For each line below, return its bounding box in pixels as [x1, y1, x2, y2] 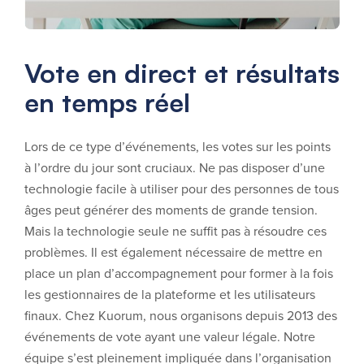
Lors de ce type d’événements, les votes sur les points [24, 136, 331, 156]
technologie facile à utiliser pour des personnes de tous [24, 179, 339, 198]
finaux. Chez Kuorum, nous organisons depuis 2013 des [24, 305, 337, 325]
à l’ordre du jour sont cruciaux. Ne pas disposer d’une [24, 158, 325, 177]
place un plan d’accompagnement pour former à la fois [24, 263, 333, 283]
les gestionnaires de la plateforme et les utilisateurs [24, 284, 315, 304]
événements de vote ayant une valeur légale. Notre [24, 327, 315, 346]
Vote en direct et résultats [24, 56, 340, 89]
